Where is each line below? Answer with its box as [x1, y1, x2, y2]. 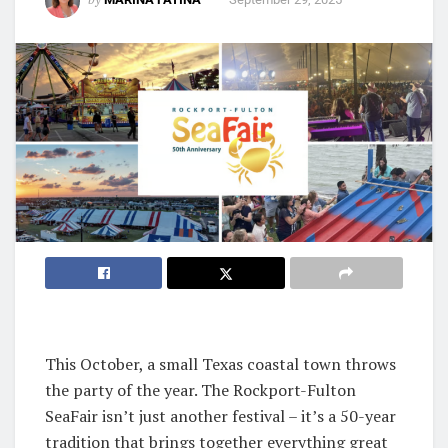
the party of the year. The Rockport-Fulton [45, 378, 356, 401]
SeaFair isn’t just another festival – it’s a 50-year [45, 404, 396, 427]
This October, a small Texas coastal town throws [45, 352, 396, 375]
